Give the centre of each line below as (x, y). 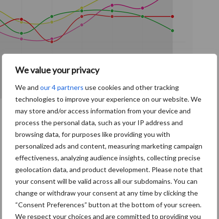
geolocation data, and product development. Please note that (109, 169)
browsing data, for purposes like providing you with (93, 134)
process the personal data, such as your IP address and (99, 122)
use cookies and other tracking (131, 87)
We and (28, 87)
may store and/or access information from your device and (103, 111)
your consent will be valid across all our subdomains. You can (106, 181)
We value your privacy (57, 70)
